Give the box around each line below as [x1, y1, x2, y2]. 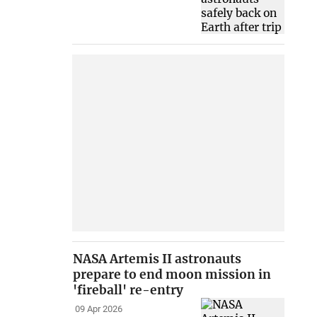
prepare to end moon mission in [73, 267, 272, 283]
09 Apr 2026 [74, 304, 122, 315]
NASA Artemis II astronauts [73, 251, 242, 267]
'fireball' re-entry [73, 282, 184, 299]
